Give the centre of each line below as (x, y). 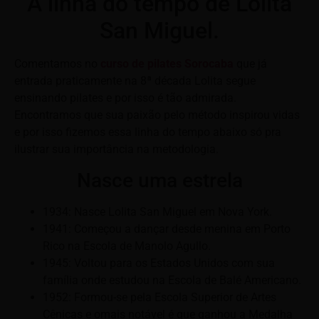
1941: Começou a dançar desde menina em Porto (167, 229)
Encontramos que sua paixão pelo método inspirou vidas (157, 115)
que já (250, 64)
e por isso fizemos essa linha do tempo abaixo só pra (148, 132)
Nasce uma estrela (159, 180)
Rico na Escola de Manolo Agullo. (127, 246)
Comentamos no (57, 64)
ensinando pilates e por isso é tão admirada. (125, 98)
